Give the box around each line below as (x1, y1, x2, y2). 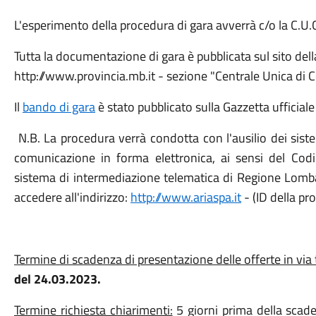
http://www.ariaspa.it (130, 188, 241, 207)
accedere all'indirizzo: (13, 188, 130, 207)
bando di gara (22, 97, 95, 116)
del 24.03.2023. (13, 269, 104, 288)
